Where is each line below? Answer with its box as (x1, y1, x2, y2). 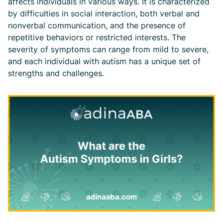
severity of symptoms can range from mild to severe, (8, 44, 209, 54)
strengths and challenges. (8, 68, 104, 78)
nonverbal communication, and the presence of (8, 20, 186, 30)
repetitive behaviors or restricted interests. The (8, 32, 186, 42)
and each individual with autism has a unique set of (8, 56, 201, 66)
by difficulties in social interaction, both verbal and (8, 8, 200, 18)
